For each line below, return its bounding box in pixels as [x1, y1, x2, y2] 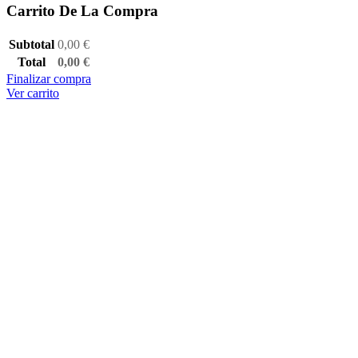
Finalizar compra [6, 71, 91, 86]
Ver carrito [6, 86, 59, 100]
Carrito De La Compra [6, 2, 158, 20]
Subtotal [9, 37, 54, 51]
